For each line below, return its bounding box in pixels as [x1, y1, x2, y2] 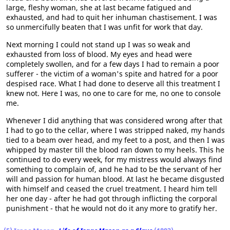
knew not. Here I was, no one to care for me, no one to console [6, 88, 221, 98]
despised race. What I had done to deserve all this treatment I [6, 78, 220, 88]
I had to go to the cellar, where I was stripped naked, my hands [6, 125, 225, 135]
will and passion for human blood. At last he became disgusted [6, 174, 224, 184]
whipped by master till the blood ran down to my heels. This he [6, 144, 224, 155]
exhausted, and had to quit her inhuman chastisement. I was [6, 12, 217, 22]
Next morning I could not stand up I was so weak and [6, 39, 190, 49]
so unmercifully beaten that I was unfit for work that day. [6, 22, 203, 32]
